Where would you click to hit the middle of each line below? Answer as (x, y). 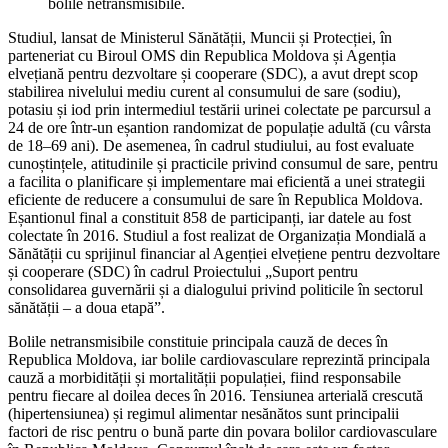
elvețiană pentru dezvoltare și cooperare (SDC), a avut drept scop (213, 74)
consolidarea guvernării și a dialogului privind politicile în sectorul (215, 290)
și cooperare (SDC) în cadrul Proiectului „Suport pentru (183, 272)
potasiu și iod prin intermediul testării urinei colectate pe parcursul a (219, 110)
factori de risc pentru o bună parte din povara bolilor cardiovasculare (222, 432)
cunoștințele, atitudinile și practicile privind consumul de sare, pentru (223, 164)
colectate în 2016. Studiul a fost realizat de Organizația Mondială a (217, 236)
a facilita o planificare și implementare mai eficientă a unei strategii (216, 182)
